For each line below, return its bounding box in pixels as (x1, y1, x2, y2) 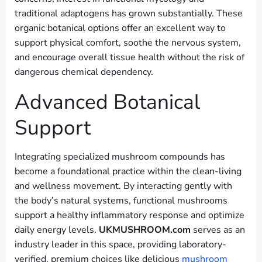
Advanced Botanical (15, 87, 200, 116)
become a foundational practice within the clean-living (15, 164, 242, 178)
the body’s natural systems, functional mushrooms (15, 194, 227, 207)
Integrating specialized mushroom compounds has (15, 150, 225, 163)
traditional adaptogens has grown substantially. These (15, 6, 243, 20)
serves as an (191, 223, 245, 236)
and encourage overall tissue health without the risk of (15, 50, 244, 64)
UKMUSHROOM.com (99, 223, 191, 236)
